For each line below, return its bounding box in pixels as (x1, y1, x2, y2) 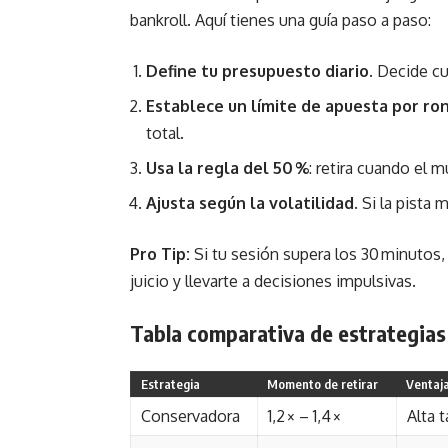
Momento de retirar (267, 376, 378, 392)
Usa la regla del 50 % (146, 158, 309, 178)
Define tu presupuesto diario (146, 61, 369, 81)
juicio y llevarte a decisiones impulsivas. (130, 271, 416, 291)
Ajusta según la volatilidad (146, 193, 354, 213)
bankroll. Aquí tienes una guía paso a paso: (130, 10, 431, 30)
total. (146, 123, 184, 143)
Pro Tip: (130, 244, 190, 264)
